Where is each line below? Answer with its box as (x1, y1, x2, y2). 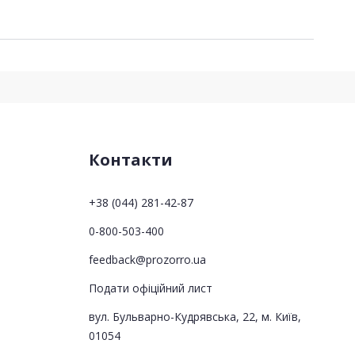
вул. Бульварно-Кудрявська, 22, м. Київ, (88, 308, 301, 324)
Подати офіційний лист (88, 280, 212, 296)
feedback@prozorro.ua (88, 251, 206, 267)
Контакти (88, 148, 173, 170)
